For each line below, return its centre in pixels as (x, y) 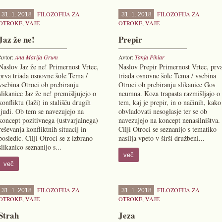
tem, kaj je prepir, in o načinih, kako (169, 102)
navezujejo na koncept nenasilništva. (169, 120)
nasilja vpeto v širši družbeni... (161, 138)
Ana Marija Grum (36, 57)
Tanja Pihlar (149, 57)
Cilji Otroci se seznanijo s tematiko (167, 129)
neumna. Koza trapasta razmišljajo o (169, 93)
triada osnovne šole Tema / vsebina (167, 76)
